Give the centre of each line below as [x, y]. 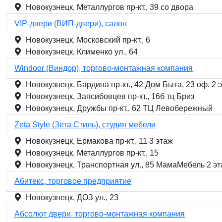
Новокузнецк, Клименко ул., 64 [82, 52]
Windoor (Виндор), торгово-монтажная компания [104, 68]
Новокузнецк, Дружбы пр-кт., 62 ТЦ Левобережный [119, 108]
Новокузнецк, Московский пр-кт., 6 [88, 40]
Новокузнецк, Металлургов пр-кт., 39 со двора [110, 7]
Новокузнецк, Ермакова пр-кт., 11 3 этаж [99, 141]
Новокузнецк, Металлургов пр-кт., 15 [92, 153]
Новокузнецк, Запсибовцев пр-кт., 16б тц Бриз [110, 96]
